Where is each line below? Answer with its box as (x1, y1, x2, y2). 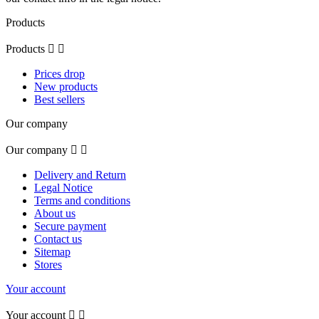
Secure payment (34, 220, 106, 233)
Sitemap (34, 246, 70, 258)
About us (34, 207, 75, 220)
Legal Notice (34, 182, 93, 194)
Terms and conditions (34, 194, 130, 207)
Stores (34, 258, 62, 271)
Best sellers (34, 93, 85, 106)
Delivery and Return (34, 169, 126, 182)
